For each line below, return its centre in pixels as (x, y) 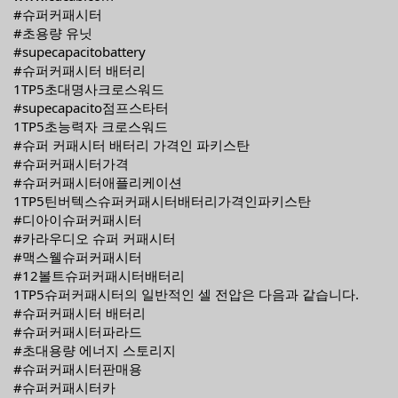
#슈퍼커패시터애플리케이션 (98, 182)
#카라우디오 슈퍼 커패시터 (95, 238)
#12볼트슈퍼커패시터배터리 (99, 275)
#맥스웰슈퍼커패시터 (78, 257)
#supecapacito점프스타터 (91, 107)
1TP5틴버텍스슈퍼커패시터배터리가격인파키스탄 (162, 201)
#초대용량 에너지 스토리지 (95, 350)
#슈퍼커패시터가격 (71, 163)
